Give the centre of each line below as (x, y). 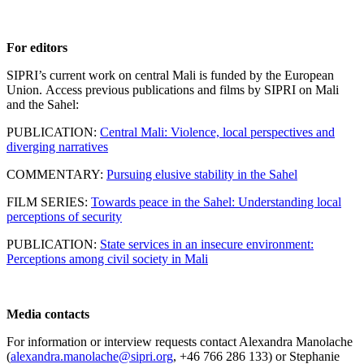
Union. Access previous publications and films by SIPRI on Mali (173, 90)
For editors (37, 48)
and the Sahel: (43, 105)
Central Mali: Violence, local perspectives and (217, 132)
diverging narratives (57, 147)
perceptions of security (64, 217)
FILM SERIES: (49, 202)
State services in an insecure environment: (207, 245)
